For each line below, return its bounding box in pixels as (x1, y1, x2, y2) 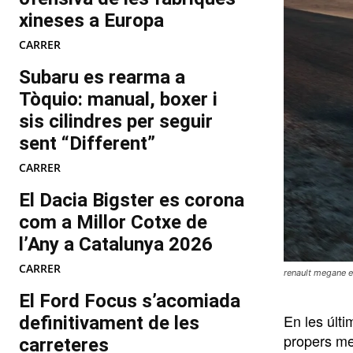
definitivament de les (19, 312, 199, 335)
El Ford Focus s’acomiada (19, 290, 240, 313)
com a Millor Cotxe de (19, 211, 207, 234)
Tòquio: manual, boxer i (19, 88, 217, 111)
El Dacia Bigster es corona (19, 189, 244, 212)
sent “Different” (19, 132, 155, 155)
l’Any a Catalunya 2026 (19, 233, 213, 256)
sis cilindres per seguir (19, 110, 213, 133)
